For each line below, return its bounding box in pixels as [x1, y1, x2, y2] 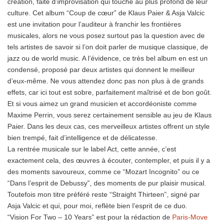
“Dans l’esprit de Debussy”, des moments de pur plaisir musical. [7, 179, 206, 187]
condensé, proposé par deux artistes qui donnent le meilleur [7, 65, 195, 74]
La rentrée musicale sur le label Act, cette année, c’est [7, 145, 176, 153]
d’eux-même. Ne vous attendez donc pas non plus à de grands [7, 76, 204, 85]
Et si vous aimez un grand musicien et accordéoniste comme [7, 99, 197, 108]
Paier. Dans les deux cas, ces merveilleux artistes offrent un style [7, 122, 210, 130]
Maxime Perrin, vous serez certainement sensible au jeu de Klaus [7, 110, 212, 119]
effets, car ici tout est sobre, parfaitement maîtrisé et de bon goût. [7, 88, 212, 96]
